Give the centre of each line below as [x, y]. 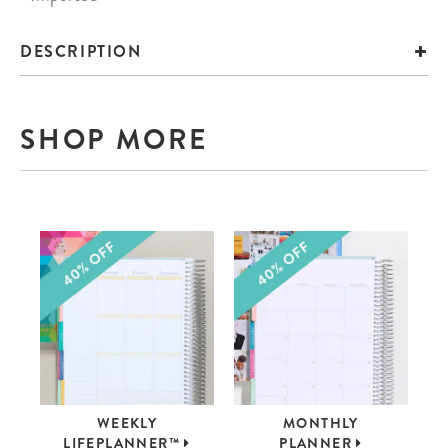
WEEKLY [127, 423]
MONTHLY [321, 423]
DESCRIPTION [81, 52]
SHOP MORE [114, 140]
